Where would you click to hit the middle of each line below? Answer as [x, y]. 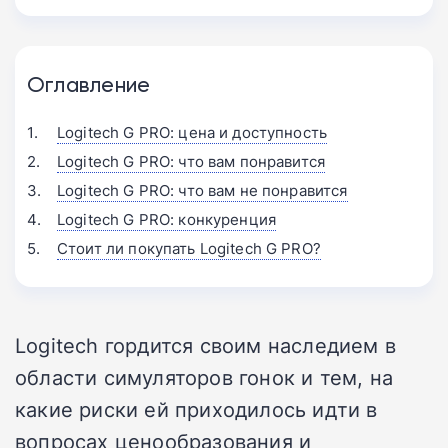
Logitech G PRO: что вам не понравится [202, 190]
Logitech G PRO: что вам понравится [191, 161]
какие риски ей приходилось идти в [196, 408]
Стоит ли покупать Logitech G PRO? [189, 248]
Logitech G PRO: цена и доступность [192, 132]
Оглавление [89, 83]
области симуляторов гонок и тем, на [204, 376]
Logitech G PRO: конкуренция [167, 219]
